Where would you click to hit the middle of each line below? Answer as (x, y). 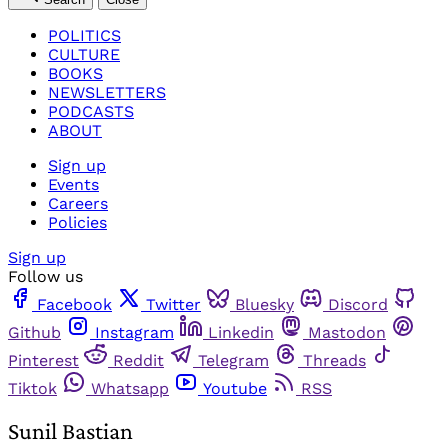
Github (34, 332)
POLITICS (84, 35)
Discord (358, 304)
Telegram (233, 360)
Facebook (74, 304)
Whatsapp (130, 388)
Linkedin (241, 332)
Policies (77, 222)
